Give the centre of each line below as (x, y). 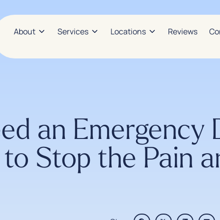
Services (73, 31)
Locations (128, 31)
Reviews (183, 31)
